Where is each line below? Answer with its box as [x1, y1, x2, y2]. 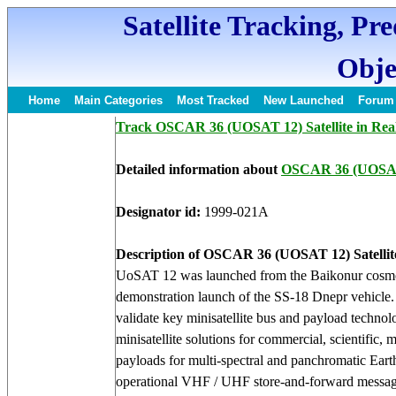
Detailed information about [116, 162, 278, 177]
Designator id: [116, 204, 204, 219]
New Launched [263, 94, 344, 107]
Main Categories [74, 94, 163, 107]
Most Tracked [177, 94, 249, 107]
